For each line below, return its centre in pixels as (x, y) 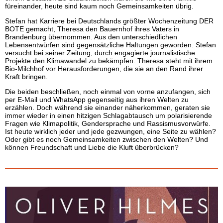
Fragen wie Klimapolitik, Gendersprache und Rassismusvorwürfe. (108, 123)
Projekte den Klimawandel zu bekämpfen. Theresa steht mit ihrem (109, 61)
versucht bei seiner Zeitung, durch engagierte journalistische (100, 53)
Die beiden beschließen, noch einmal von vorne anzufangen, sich (108, 92)
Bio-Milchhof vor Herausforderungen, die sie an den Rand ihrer (104, 69)
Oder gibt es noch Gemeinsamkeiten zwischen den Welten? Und (107, 139)
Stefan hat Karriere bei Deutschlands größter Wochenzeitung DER (109, 21)
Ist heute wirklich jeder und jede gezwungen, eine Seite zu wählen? (111, 131)
